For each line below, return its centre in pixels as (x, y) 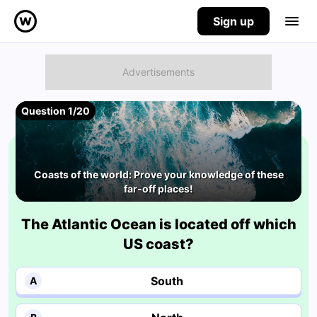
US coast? (158, 244)
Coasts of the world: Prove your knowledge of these (158, 174)
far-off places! (158, 188)
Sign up (234, 21)
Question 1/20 (56, 111)
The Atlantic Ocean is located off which (158, 224)
